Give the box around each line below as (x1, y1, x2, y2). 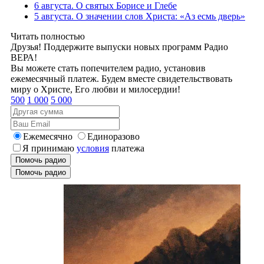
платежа (109, 143, 144, 153)
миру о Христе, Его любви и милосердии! (11, 84, 180, 94)
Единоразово (87, 131, 140, 141)
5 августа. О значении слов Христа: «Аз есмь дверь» (34, 11, 245, 21)
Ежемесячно (23, 131, 72, 141)
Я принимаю (22, 143, 77, 153)
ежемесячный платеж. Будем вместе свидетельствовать (11, 73, 232, 84)
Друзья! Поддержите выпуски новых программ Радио (11, 41, 228, 52)
